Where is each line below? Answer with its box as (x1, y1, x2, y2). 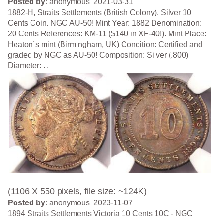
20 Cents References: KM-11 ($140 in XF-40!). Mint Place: (8, 30, 206, 38)
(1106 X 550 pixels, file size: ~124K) (8, 186, 147, 197)
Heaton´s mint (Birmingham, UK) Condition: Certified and (8, 40, 202, 48)
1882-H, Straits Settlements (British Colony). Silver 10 (8, 8, 191, 16)
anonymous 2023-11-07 (47, 199, 133, 207)
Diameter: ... (8, 62, 49, 70)
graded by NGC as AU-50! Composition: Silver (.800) (8, 51, 188, 59)
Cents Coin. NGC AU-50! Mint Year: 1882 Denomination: (8, 19, 201, 27)
